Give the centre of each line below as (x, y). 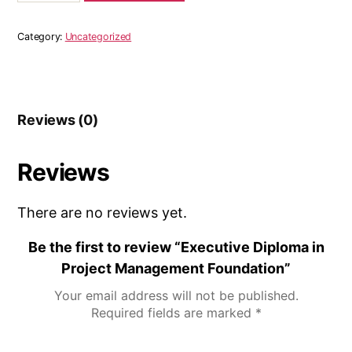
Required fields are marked (173, 312)
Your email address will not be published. (176, 295)
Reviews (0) (58, 119)
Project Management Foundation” (176, 268)
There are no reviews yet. (103, 212)
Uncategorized (98, 36)
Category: (41, 36)
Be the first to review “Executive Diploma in (176, 247)
